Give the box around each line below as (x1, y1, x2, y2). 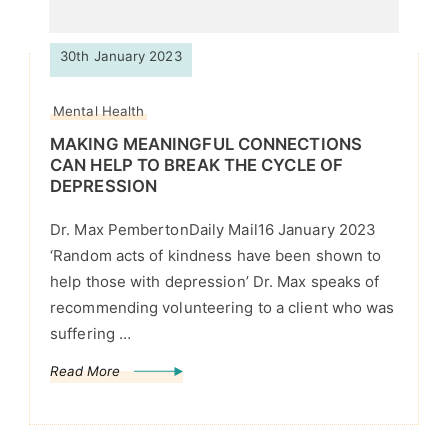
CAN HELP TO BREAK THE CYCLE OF (50, 155, 344, 176)
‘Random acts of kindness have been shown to (50, 246, 382, 266)
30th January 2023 (60, 48, 182, 65)
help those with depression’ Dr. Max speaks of (50, 272, 380, 292)
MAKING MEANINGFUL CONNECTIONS (50, 134, 362, 155)
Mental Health (53, 103, 145, 120)
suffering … (50, 324, 132, 344)
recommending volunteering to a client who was (50, 298, 395, 318)
